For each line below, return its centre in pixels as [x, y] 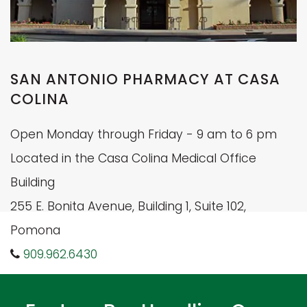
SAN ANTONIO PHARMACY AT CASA [146, 79]
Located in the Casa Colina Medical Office [133, 158]
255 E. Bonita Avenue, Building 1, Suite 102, [128, 206]
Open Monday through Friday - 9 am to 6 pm [144, 134]
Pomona [35, 230]
